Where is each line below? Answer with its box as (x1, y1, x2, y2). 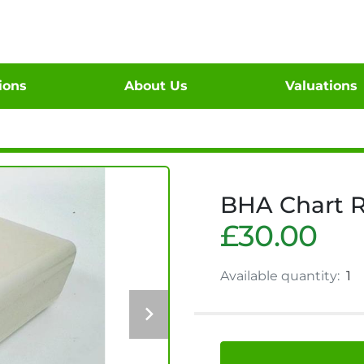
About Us (133, 78, 188, 93)
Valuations (294, 78, 358, 93)
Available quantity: (220, 268, 340, 284)
